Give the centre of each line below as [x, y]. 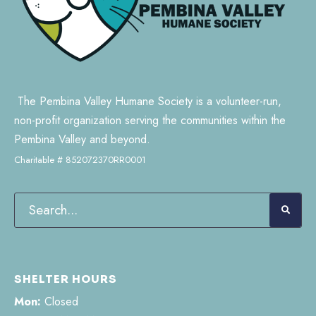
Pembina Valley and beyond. [82, 139]
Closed [60, 301]
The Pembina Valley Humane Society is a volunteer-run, [148, 101]
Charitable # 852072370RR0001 [80, 159]
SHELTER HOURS [66, 279]
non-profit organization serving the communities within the [150, 120]
